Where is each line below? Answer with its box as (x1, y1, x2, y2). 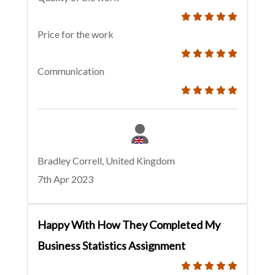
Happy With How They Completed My (37, 218, 220, 232)
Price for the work (37, 28, 114, 41)
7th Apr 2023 (37, 173, 93, 185)
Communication (37, 65, 104, 77)
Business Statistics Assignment (37, 239, 185, 253)
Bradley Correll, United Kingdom (37, 155, 175, 167)
